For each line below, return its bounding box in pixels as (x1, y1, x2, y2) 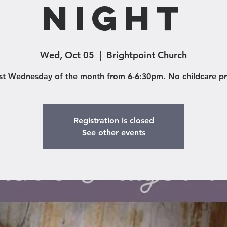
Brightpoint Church (106, 49, 187, 61)
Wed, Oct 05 (40, 49, 94, 61)
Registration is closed (73, 116, 154, 125)
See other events (82, 128, 145, 137)
